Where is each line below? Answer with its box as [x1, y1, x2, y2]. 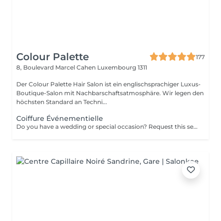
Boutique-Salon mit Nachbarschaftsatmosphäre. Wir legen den [16, 89, 162, 97]
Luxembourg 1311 [97, 64, 147, 71]
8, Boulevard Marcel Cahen [16, 64, 97, 71]
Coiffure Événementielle [16, 114, 103, 123]
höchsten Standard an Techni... [16, 98, 107, 106]
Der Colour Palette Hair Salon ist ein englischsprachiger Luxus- [16, 80, 201, 88]
